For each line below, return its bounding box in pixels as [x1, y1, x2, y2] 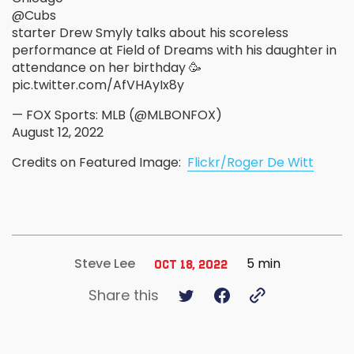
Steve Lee [73, 254, 135, 273]
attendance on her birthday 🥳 [12, 58, 201, 77]
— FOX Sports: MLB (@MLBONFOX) [12, 106, 222, 125]
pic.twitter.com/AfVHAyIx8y [12, 76, 184, 95]
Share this [88, 285, 159, 306]
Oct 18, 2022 [153, 256, 228, 271]
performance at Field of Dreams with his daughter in [12, 41, 337, 60]
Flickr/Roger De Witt [187, 153, 314, 172]
